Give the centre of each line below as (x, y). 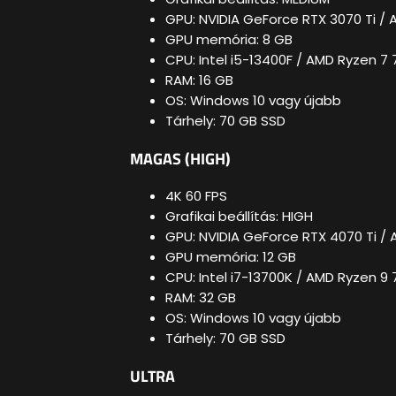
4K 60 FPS (196, 196)
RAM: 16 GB (199, 80)
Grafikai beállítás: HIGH (239, 217)
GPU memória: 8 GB (229, 40)
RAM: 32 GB (201, 298)
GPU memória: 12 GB (231, 257)
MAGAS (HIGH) (180, 158)
